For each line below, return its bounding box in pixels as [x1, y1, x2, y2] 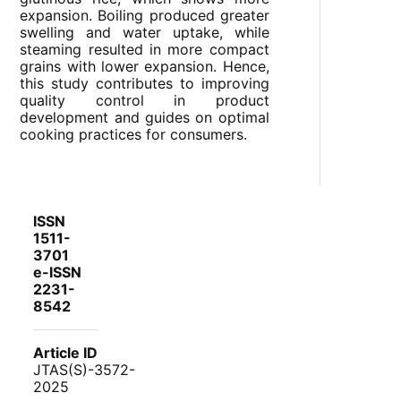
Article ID [33, 344, 98, 363]
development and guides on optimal [20, 108, 269, 127]
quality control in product [20, 91, 269, 110]
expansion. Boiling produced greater [20, 6, 269, 25]
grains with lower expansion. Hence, [20, 57, 269, 76]
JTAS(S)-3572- [33, 361, 136, 380]
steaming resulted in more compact [20, 40, 269, 59]
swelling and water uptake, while [20, 23, 269, 42]
